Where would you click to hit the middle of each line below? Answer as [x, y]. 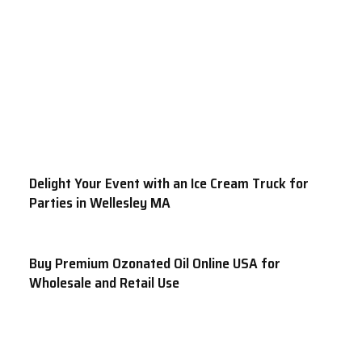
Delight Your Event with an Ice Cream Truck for [169, 184]
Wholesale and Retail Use [104, 283]
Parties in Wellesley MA [100, 203]
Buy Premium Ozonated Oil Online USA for [155, 264]
